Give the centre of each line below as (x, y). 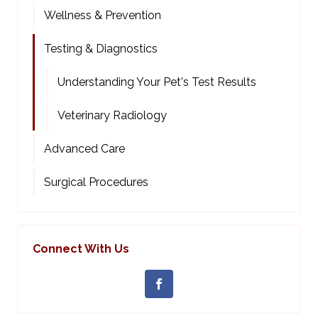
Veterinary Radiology (112, 116)
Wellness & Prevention (103, 16)
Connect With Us (81, 249)
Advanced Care (84, 149)
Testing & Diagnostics (101, 49)
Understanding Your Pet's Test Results (157, 82)
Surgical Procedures (96, 182)
